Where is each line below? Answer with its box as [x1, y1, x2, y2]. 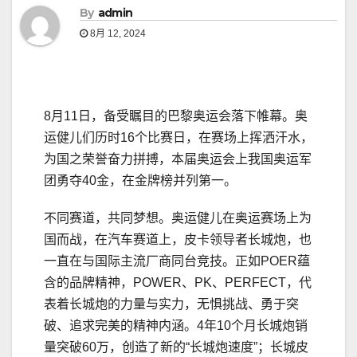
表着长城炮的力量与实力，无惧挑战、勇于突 [44, 297, 299, 312]
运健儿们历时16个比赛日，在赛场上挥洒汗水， [44, 131, 313, 145]
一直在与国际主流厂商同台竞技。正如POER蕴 [44, 254, 310, 269]
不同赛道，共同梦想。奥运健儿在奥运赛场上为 [44, 211, 312, 226]
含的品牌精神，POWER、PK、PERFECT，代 [44, 276, 312, 290]
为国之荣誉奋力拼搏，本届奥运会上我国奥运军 [44, 152, 312, 167]
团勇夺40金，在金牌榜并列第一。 [44, 174, 237, 188]
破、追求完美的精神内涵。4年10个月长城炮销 [44, 319, 308, 333]
